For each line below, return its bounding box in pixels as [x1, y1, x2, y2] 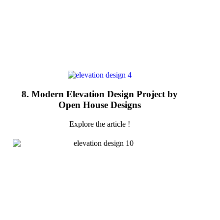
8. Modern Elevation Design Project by [22, 88, 178, 99]
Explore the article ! [69, 119, 130, 128]
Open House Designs [58, 99, 141, 110]
